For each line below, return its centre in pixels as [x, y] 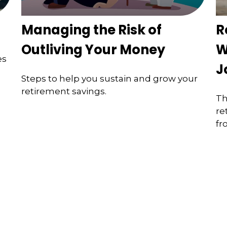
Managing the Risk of [92, 30]
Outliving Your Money [93, 49]
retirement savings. [64, 91]
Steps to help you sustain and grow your [110, 79]
